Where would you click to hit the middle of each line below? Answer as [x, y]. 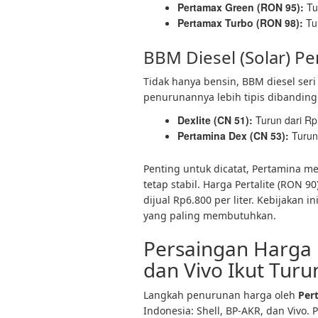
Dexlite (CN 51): [215, 120]
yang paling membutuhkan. [210, 215]
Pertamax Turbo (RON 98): [240, 23]
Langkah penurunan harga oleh [221, 295]
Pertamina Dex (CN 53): [233, 136]
